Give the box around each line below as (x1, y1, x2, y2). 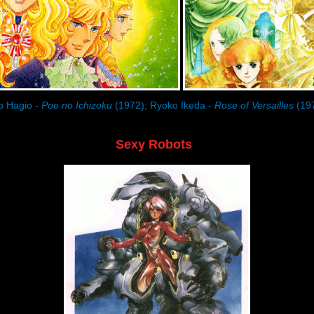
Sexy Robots (115, 137, 192, 151)
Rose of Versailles (214, 99, 294, 111)
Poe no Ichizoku (41, 99, 112, 111)
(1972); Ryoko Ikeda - (112, 99, 214, 111)
